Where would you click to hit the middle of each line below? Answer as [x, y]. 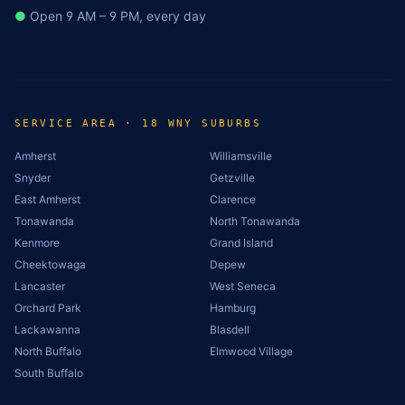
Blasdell [230, 330]
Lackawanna [47, 330]
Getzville [232, 178]
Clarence [233, 199]
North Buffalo [48, 351]
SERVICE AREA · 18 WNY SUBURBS [138, 123]
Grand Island [241, 243]
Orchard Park [48, 308]
